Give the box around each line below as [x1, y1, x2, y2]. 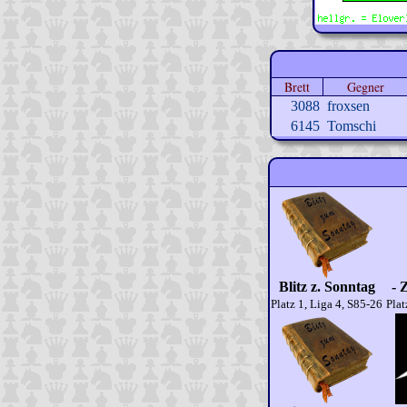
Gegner [346, 78, 384, 95]
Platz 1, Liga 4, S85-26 [271, 297, 382, 311]
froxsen [327, 98, 370, 114]
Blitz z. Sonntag [278, 279, 375, 294]
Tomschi [327, 118, 376, 134]
